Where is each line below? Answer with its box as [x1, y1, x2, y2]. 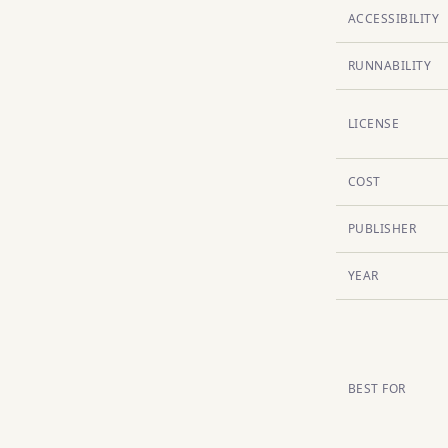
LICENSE [348, 115, 400, 132]
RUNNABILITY [348, 57, 432, 74]
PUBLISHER [348, 220, 417, 237]
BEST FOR [348, 380, 406, 397]
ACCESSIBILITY [348, 10, 440, 27]
